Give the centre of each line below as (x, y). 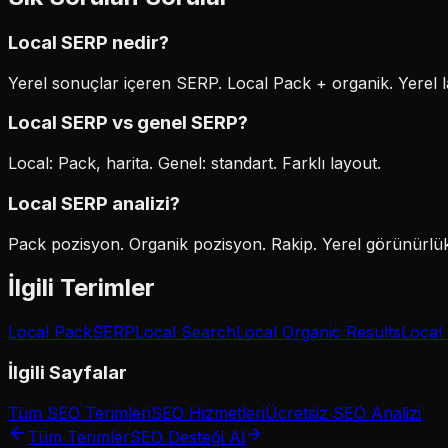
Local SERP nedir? (88, 42)
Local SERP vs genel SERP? (128, 123)
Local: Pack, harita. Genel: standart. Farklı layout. (194, 163)
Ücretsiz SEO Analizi (343, 412)
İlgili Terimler (81, 288)
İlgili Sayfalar (67, 373)
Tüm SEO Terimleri (79, 412)
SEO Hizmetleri (208, 412)
